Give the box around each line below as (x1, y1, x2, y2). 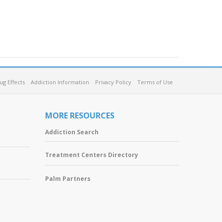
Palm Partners (45, 174, 91, 183)
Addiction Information (31, 78, 89, 86)
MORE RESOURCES (45, 110, 114, 121)
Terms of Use (137, 78, 173, 86)
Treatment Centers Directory (45, 151, 138, 159)
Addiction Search (45, 128, 99, 136)
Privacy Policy (95, 78, 131, 86)
